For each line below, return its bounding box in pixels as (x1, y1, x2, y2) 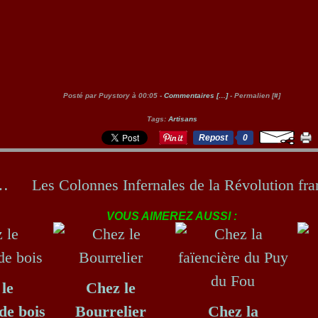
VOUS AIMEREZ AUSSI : (106, 210, 237, 222)
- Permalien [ (228, 92, 274, 99)
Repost (198, 133, 228, 143)
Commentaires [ (164, 92, 219, 99)
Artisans (168, 115, 197, 123)
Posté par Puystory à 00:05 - (63, 92, 164, 99)
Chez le (86, 279, 136, 297)
